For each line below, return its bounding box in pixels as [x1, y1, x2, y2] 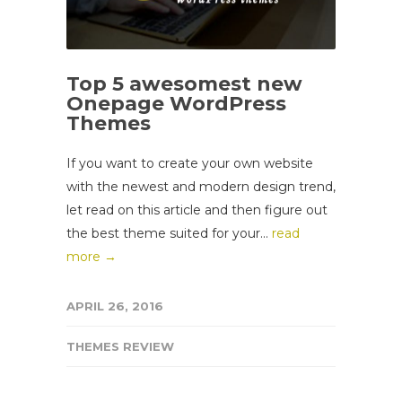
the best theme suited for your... [66, 225, 272, 242]
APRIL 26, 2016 [66, 299, 163, 314]
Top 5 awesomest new [66, 72, 302, 97]
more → [66, 249, 117, 266]
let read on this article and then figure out [66, 202, 328, 219]
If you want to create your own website [66, 155, 313, 172]
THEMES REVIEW [66, 339, 174, 354]
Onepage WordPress [66, 92, 286, 117]
